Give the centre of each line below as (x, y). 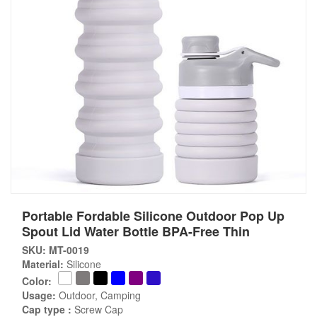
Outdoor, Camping (98, 295)
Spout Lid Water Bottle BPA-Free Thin (136, 231)
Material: (43, 264)
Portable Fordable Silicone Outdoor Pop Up (153, 216)
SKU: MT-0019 (56, 250)
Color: (37, 281)
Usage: (39, 295)
